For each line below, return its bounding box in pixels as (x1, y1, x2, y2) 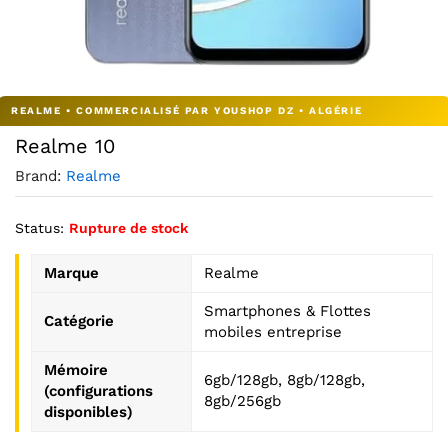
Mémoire (44, 361, 108, 379)
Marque (44, 264, 99, 282)
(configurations (44, 382, 153, 400)
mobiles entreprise (204, 323, 342, 341)
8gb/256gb (204, 392, 281, 410)
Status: (15, 220, 64, 236)
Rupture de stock (69, 220, 188, 236)
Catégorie (44, 312, 114, 330)
